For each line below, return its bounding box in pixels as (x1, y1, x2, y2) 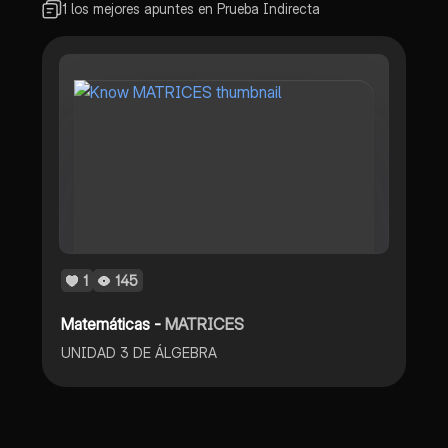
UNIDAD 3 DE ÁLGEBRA (61, 343, 218, 361)
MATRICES (165, 313, 245, 334)
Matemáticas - (61, 313, 166, 334)
